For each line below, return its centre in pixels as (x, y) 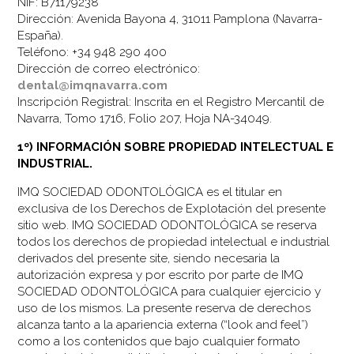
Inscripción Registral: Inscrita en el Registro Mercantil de (171, 102)
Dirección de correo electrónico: (109, 68)
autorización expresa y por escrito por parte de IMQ (161, 275)
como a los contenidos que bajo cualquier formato (159, 341)
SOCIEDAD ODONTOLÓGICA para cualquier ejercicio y (169, 291)
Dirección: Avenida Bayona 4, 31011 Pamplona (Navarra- (170, 19)
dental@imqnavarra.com (93, 85)
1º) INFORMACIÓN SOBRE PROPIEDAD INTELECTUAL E (176, 147)
